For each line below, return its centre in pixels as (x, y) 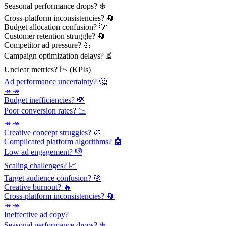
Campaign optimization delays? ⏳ (58, 55)
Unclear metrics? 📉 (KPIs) (47, 69)
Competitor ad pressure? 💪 (48, 45)
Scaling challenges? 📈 (40, 165)
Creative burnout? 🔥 (38, 187)
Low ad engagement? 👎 (43, 152)
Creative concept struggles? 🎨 (53, 132)
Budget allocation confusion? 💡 (55, 27)
